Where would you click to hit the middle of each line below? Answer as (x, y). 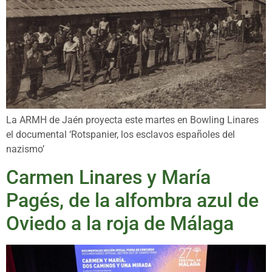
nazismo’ (25, 149)
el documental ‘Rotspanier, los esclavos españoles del (121, 135)
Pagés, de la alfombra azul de (132, 200)
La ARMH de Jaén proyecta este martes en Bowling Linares (132, 120)
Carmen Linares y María (108, 177)
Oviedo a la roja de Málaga (120, 223)
